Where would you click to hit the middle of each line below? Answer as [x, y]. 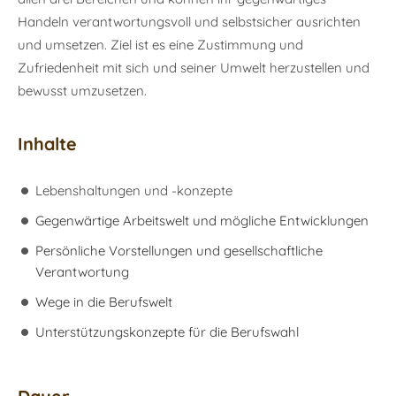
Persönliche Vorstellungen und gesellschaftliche [179, 250]
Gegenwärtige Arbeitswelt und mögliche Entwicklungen [202, 220]
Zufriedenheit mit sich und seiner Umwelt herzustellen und [194, 67]
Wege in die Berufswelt [104, 301]
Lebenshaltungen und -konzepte [134, 190]
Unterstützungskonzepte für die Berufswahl [167, 331]
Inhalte [47, 143]
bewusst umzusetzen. [82, 90]
